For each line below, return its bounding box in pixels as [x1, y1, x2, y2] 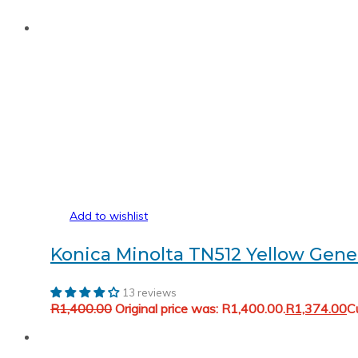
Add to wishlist [70, 208, 148, 223]
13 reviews [122, 285, 177, 299]
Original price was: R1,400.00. [115, 300, 285, 316]
